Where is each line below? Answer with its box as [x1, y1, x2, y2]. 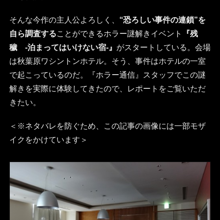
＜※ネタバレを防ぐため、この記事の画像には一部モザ [9, 122, 206, 131]
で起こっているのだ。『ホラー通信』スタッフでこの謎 [9, 71, 206, 80]
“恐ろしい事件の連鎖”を [119, 16, 206, 25]
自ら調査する [9, 29, 56, 38]
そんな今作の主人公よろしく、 [9, 16, 119, 25]
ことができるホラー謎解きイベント [56, 29, 182, 38]
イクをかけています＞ [9, 136, 88, 144]
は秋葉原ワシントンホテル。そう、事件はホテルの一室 [9, 57, 206, 66]
